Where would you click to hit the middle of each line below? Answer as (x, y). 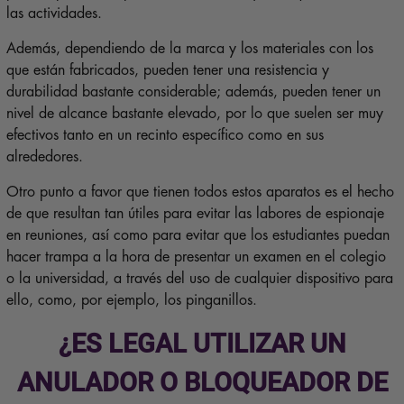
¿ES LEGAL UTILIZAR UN (202, 344)
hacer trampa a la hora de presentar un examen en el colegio (196, 257)
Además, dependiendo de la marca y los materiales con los (189, 49)
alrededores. (44, 157)
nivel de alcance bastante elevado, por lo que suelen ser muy (194, 114)
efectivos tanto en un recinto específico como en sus (165, 136)
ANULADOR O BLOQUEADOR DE (202, 383)
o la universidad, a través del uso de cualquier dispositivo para (199, 279)
